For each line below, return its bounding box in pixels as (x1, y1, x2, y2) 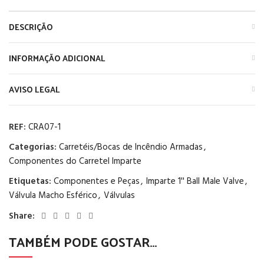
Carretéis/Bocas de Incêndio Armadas (59, 140, 203, 154)
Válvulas (104, 189, 135, 203)
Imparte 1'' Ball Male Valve (146, 174, 244, 189)
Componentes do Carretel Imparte (9, 154, 141, 169)
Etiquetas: (9, 174, 51, 189)
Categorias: (9, 140, 57, 154)
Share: (9, 209, 35, 223)
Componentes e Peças (54, 174, 140, 189)
